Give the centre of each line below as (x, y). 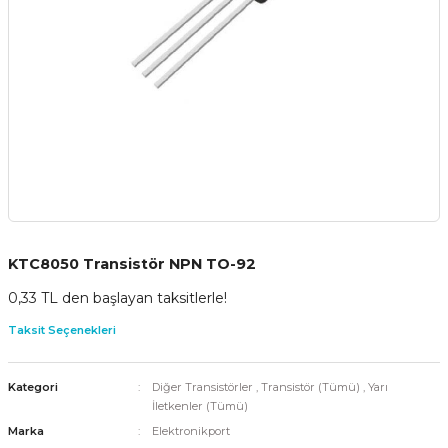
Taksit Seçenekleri (62, 329)
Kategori (33, 386)
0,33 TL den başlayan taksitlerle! (117, 297)
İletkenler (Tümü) (199, 405)
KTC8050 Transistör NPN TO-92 (132, 263)
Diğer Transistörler (202, 386)
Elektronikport (190, 430)
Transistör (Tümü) (310, 386)
